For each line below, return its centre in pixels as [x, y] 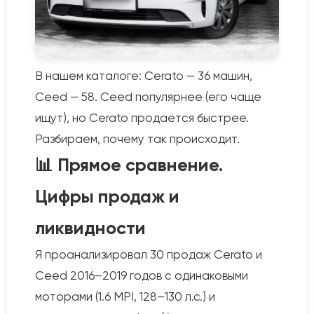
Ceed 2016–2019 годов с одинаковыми [142, 275]
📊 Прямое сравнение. [129, 165]
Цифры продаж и [107, 197]
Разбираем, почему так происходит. [137, 139]
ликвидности [90, 228]
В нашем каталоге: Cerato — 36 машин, [144, 76]
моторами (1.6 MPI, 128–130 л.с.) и [125, 296]
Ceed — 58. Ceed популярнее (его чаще [148, 97]
